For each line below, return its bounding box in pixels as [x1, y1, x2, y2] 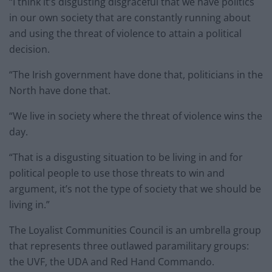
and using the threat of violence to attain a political [9, 26, 242, 40]
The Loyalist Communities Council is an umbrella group [9, 223, 261, 237]
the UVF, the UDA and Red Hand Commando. [9, 254, 214, 268]
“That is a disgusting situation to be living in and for [9, 150, 243, 164]
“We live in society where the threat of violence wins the [9, 109, 262, 123]
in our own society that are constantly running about [9, 10, 251, 24]
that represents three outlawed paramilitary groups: [9, 239, 249, 253]
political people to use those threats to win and [9, 166, 225, 180]
